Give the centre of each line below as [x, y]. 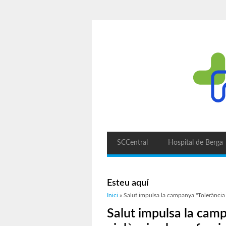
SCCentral [132, 143]
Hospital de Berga [195, 143]
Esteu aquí [128, 183]
